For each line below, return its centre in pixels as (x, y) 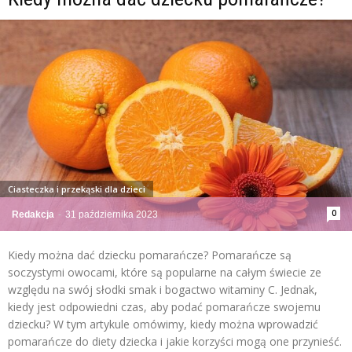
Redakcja (33, 215)
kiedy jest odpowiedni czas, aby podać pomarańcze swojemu (164, 307)
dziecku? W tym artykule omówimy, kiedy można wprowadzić (163, 324)
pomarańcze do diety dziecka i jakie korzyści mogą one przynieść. (175, 342)
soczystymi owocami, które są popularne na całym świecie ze (165, 273)
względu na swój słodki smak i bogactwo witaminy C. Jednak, (163, 290)
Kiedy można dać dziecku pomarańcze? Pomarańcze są (150, 255)
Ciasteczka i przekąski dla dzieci (77, 189)
